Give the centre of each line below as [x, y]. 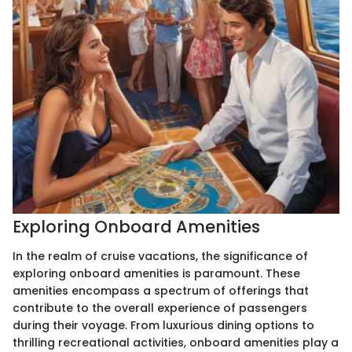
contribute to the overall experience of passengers [160, 308]
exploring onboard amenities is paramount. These [156, 274]
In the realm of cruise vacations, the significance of [160, 257]
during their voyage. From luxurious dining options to [163, 326]
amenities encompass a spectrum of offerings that [161, 291]
